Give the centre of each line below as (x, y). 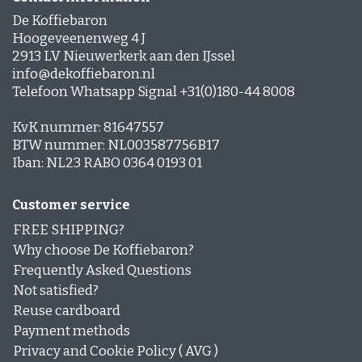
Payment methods (72, 331)
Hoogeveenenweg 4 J (79, 39)
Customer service (71, 205)
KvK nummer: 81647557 (88, 128)
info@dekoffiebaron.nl (84, 74)
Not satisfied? (56, 291)
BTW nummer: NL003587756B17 (116, 145)
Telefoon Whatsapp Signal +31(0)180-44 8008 (154, 92)
